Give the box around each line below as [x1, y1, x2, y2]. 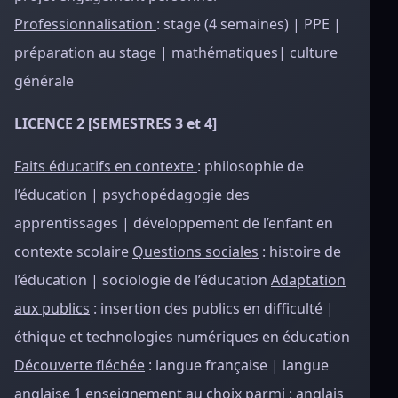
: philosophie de [197, 156, 304, 176]
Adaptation [271, 270, 346, 290]
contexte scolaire [14, 242, 132, 261]
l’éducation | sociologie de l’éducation [14, 270, 271, 290]
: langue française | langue [145, 355, 329, 375]
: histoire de [259, 242, 341, 261]
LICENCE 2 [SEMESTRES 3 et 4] [14, 114, 217, 133]
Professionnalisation [14, 14, 156, 34]
